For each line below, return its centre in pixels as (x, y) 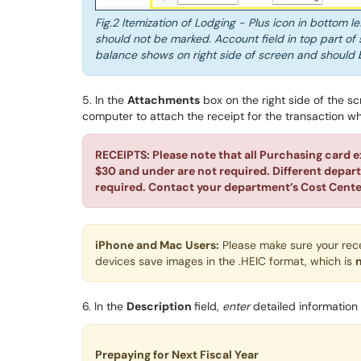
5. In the (105, 100)
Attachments (164, 100)
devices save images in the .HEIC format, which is (225, 261)
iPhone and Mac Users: (157, 245)
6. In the (104, 307)
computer (108, 116)
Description (160, 307)
